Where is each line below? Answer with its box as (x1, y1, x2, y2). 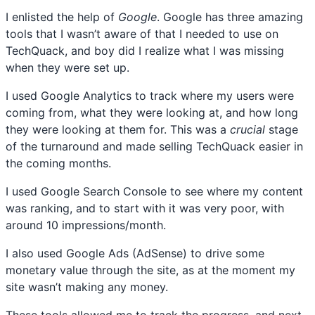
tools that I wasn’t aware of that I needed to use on (6, 26, 278, 41)
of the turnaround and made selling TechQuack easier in (6, 139, 303, 153)
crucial (230, 122, 265, 136)
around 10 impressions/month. (6, 217, 166, 232)
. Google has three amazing (157, 9, 303, 24)
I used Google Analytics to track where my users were (6, 88, 294, 103)
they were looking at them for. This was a (6, 122, 230, 136)
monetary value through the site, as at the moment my (6, 262, 295, 277)
